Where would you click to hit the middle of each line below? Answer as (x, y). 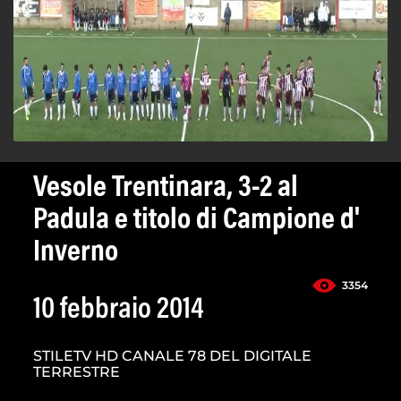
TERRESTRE (77, 372)
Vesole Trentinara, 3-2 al (166, 189)
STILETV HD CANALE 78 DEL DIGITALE (172, 356)
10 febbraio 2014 (119, 311)
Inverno (76, 254)
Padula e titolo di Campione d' (196, 222)
